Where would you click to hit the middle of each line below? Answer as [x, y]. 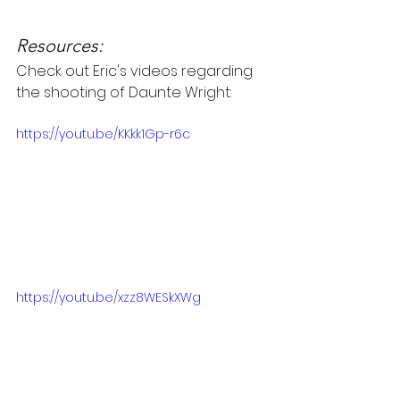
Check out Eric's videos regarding [136, 71]
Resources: [59, 45]
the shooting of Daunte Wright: [124, 92]
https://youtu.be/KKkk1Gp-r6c [103, 133]
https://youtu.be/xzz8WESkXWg [108, 298]
